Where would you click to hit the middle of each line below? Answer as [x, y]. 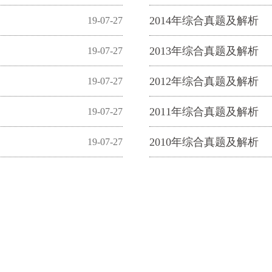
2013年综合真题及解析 [204, 51]
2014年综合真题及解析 [204, 21]
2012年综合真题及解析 [204, 81]
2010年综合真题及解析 [204, 142]
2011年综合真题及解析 [204, 112]
